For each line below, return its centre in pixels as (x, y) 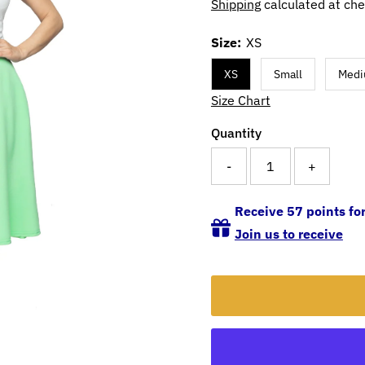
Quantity (236, 133)
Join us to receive (288, 234)
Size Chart (240, 101)
